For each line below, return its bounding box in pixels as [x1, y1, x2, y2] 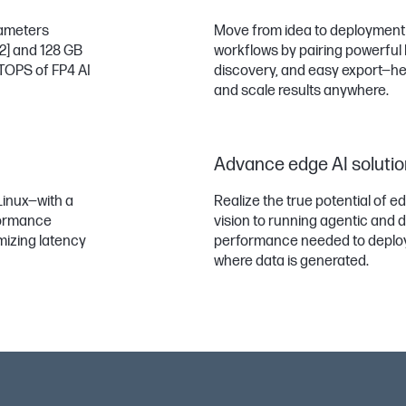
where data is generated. [213, 253, 369, 270]
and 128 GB [10, 43, 82, 60]
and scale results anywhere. [213, 82, 389, 100]
